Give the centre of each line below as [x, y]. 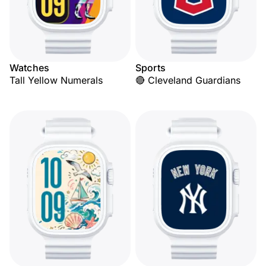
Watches [30, 68]
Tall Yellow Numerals [56, 80]
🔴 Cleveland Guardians [188, 80]
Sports [151, 68]
